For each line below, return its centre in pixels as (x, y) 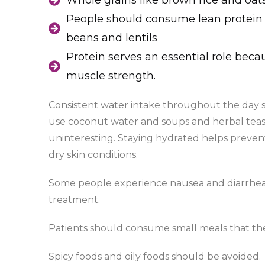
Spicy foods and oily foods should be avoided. (155, 257)
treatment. (74, 200)
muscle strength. (111, 76)
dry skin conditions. (93, 155)
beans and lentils (112, 38)
